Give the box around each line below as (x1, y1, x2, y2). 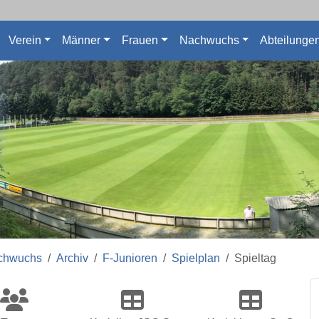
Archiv (56, 252, 88, 264)
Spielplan (172, 252, 220, 264)
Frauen (121, 34, 158, 46)
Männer (62, 34, 101, 46)
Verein (8, 34, 41, 46)
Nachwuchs (179, 34, 239, 46)
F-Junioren (103, 252, 157, 264)
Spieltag (234, 252, 276, 264)
